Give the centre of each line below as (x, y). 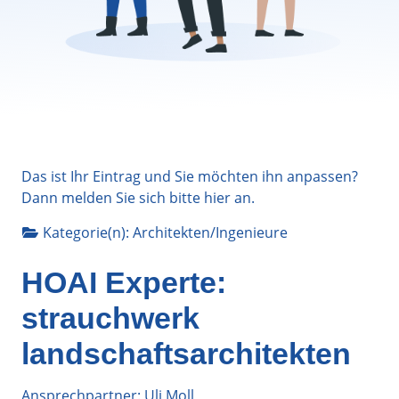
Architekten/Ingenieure (210, 232)
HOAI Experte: (124, 282)
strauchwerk (110, 318)
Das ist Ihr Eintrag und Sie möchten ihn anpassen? (190, 176)
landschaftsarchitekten (186, 353)
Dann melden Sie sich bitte (113, 197)
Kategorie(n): (88, 232)
